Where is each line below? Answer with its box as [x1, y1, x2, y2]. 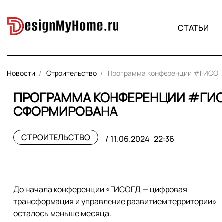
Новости [7, 68, 35, 78]
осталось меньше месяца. [13, 208, 111, 219]
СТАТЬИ [177, 22, 209, 33]
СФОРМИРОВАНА [13, 103, 117, 120]
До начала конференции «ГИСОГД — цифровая [13, 184, 187, 195]
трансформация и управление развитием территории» [13, 196, 217, 207]
